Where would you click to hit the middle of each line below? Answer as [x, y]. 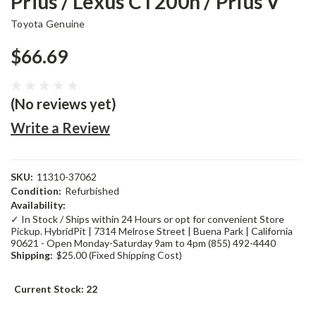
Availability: [38, 205]
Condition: [36, 191]
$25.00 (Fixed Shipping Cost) [119, 255]
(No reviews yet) [63, 104]
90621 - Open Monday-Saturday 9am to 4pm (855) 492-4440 [143, 243]
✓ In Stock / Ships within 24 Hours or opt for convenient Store [147, 219]
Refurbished [92, 191]
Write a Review [60, 128]
